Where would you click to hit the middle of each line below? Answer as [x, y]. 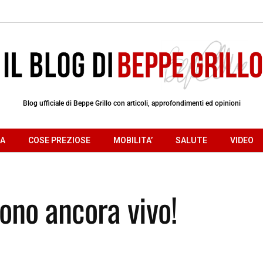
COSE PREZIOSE [59, 140]
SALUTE [191, 140]
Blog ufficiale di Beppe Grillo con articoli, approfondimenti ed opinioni [131, 103]
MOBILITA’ [133, 140]
